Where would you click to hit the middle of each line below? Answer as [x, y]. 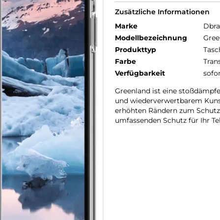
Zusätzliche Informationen [162, 12]
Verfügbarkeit [140, 73]
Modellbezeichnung [151, 38]
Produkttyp [136, 50]
